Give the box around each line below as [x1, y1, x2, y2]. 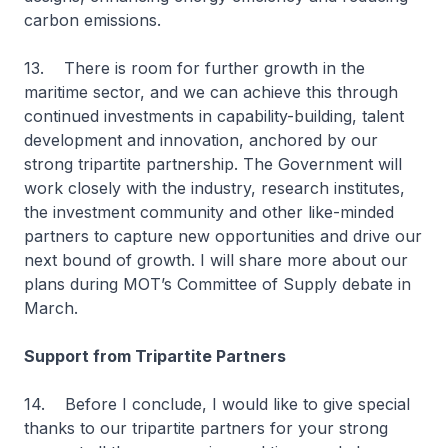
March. [24, 298, 88, 318]
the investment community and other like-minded [24, 202, 394, 222]
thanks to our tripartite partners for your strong [24, 418, 388, 438]
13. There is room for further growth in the [24, 58, 365, 78]
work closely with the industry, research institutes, [24, 178, 405, 198]
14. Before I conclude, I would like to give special [24, 394, 410, 414]
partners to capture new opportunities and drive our [24, 226, 422, 246]
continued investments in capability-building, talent [24, 106, 404, 126]
